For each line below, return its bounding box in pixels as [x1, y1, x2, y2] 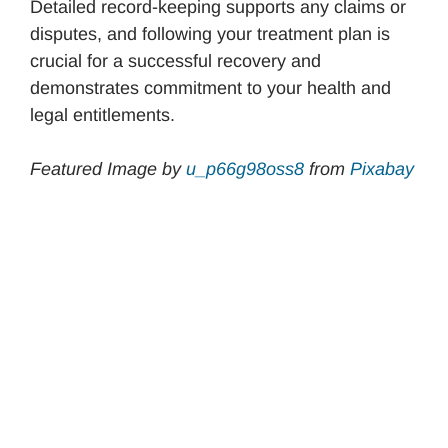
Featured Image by [30, 159, 186, 180]
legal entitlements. [30, 105, 175, 126]
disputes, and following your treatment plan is [30, 24, 390, 45]
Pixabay [350, 159, 414, 180]
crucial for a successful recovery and [30, 51, 321, 72]
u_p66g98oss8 [186, 159, 304, 180]
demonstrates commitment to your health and [30, 78, 391, 99]
